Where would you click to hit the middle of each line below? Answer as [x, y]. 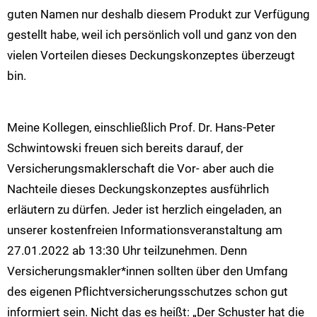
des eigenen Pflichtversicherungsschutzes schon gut [148, 291]
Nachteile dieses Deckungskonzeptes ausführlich [138, 189]
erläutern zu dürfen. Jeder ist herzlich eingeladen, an [144, 209]
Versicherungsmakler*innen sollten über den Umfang [148, 271]
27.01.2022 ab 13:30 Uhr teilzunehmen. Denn [127, 250]
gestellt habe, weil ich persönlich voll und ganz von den [152, 35]
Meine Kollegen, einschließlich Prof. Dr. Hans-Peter [141, 127]
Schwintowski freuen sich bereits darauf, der [125, 148]
